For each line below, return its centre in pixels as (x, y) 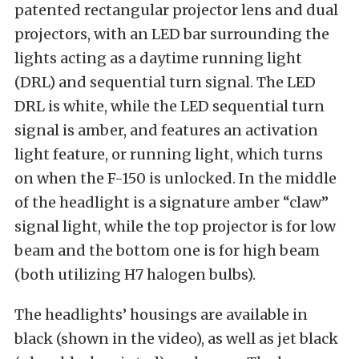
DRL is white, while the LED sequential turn (169, 107)
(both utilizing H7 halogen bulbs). (135, 275)
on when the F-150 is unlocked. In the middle (175, 179)
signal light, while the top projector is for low (175, 227)
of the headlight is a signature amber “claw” (171, 203)
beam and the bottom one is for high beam (167, 251)
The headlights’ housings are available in (161, 315)
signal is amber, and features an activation (166, 131)
